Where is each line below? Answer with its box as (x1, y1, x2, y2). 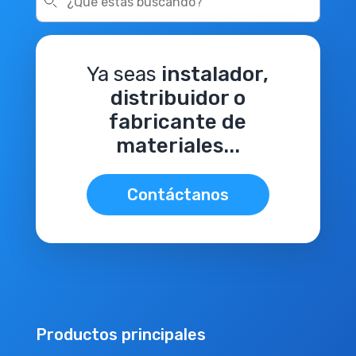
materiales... (115, 133, 240, 158)
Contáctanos (126, 185, 229, 204)
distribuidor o (110, 86, 246, 110)
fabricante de (109, 110, 247, 134)
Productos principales (35, 325, 206, 344)
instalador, (161, 62, 269, 87)
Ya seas (87, 62, 162, 87)
